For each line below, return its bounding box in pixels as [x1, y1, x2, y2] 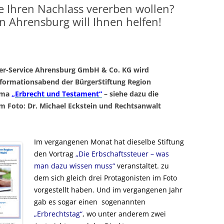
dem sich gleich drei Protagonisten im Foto [34, 173, 177, 183]
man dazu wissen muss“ [34, 161, 115, 171]
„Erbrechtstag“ [34, 209, 82, 219]
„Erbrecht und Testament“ [11, 89, 102, 99]
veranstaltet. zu [115, 161, 169, 171]
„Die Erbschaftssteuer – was [75, 149, 169, 159]
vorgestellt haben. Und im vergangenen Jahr [34, 185, 182, 195]
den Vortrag [34, 149, 75, 159]
